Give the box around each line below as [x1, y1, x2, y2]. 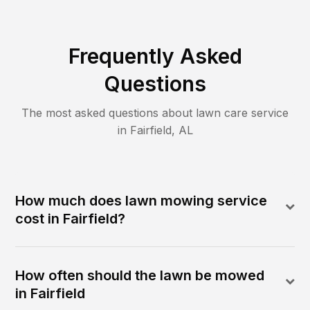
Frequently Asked [68, 43, 242, 69]
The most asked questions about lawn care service [21, 105, 289, 120]
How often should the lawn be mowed [15, 266, 265, 284]
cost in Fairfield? [15, 210, 126, 227]
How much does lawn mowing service [15, 192, 268, 209]
